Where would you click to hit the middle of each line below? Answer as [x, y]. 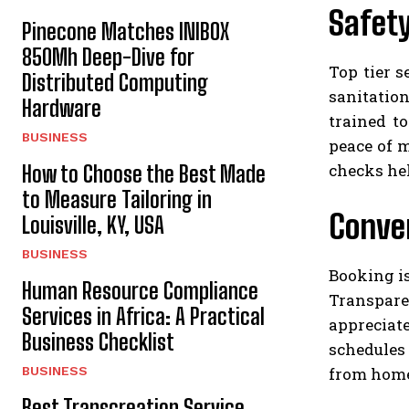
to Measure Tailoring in [117, 200]
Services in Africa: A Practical [143, 317]
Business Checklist [98, 342]
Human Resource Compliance [140, 291]
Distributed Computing [115, 83]
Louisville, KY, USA [93, 225]
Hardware [62, 109]
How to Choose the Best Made [144, 174]
